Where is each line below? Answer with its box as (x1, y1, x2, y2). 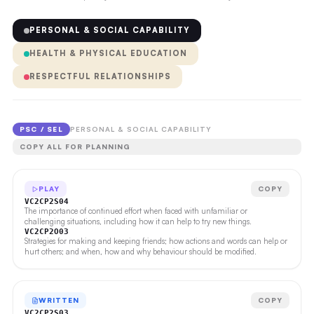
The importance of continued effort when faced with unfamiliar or (24, 206, 247, 216)
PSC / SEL (19, 125, 63, 133)
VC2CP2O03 (24, 227, 69, 236)
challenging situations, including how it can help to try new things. (24, 217, 252, 226)
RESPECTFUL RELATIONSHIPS (29, 71, 171, 81)
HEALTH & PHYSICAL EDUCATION (29, 48, 187, 58)
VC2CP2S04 (24, 197, 69, 206)
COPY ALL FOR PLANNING (19, 142, 130, 151)
